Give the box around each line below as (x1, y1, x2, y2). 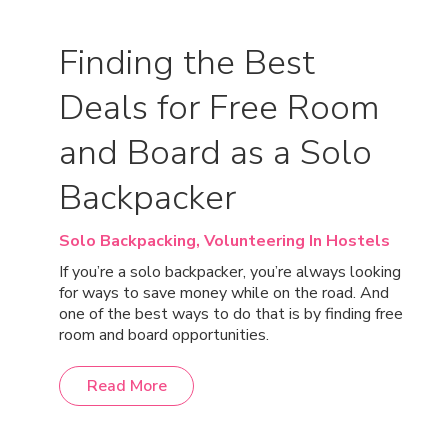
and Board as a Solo (59, 129, 372, 176)
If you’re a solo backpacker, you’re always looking (59, 261, 401, 283)
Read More (86, 375, 167, 397)
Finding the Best (59, 39, 315, 86)
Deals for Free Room (59, 84, 380, 131)
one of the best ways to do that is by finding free (59, 303, 403, 325)
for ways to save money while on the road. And (59, 282, 389, 304)
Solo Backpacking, (59, 230, 204, 252)
